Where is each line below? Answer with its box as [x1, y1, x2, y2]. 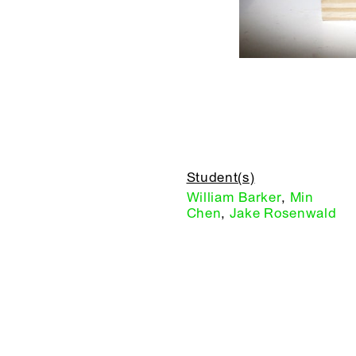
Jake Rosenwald [229, 204, 337, 222]
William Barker [186, 188, 282, 206]
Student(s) [186, 168, 255, 186]
